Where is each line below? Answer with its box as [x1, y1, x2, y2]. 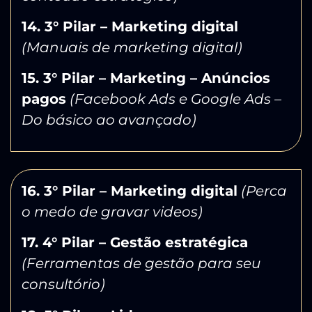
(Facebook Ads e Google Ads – [70, 91, 281, 108]
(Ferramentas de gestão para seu [22, 255, 260, 272]
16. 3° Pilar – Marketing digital [22, 182, 237, 199]
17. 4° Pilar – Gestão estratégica [22, 234, 248, 251]
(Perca [241, 182, 287, 199]
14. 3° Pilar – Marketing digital [22, 18, 238, 36]
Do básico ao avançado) [22, 111, 196, 129]
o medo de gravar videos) [22, 203, 203, 220]
